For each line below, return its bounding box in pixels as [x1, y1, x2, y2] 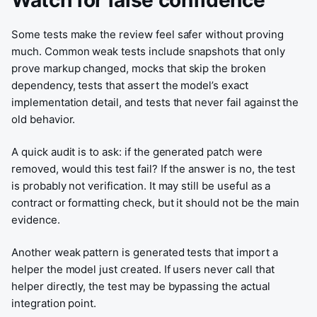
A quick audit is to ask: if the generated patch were [11, 145, 263, 158]
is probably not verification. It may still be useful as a [11, 179, 271, 192]
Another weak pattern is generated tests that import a [11, 246, 278, 259]
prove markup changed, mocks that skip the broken [11, 62, 266, 75]
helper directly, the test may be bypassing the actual [11, 279, 270, 293]
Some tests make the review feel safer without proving [11, 28, 284, 41]
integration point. [11, 296, 97, 310]
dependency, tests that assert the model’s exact [11, 79, 248, 92]
